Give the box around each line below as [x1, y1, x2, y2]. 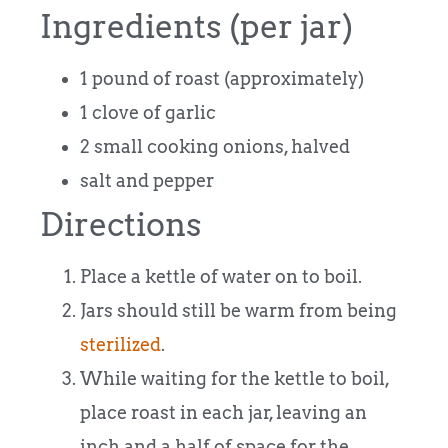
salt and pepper [80, 170, 214, 192]
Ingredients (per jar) [40, 7, 353, 47]
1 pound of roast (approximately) [80, 68, 364, 90]
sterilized [80, 334, 161, 356]
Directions [40, 205, 202, 245]
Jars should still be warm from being [80, 300, 397, 322]
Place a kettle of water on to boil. [80, 266, 362, 288]
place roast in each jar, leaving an [80, 402, 367, 424]
